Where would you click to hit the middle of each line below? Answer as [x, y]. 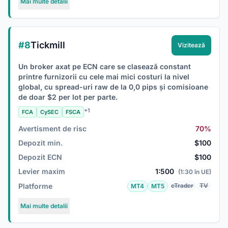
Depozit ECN [40, 157]
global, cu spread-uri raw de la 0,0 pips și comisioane [113, 87]
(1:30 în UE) [195, 172]
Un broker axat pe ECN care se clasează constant [105, 66]
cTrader [182, 186]
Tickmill [48, 45]
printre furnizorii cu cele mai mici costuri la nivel [104, 77]
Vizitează [191, 45]
